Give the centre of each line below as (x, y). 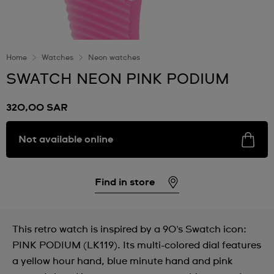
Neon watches (114, 58)
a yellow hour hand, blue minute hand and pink (122, 261)
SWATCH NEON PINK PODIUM (118, 80)
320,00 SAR (37, 108)
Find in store (125, 182)
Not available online (66, 139)
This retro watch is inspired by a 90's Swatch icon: (129, 229)
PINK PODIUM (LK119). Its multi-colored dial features (137, 245)
